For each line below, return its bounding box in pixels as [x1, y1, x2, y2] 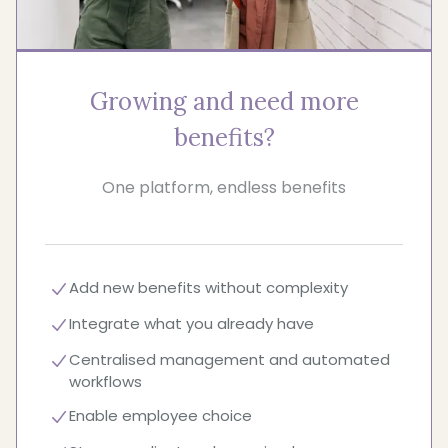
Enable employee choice [69, 405, 252, 427]
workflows [69, 371, 142, 393]
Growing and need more [89, 86, 359, 118]
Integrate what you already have [69, 313, 314, 335]
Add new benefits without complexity [69, 277, 348, 299]
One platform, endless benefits [102, 176, 346, 200]
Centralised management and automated [69, 349, 390, 371]
